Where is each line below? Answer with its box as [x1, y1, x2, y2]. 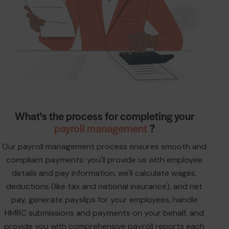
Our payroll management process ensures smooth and [2, 141, 207, 152]
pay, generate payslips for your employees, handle [11, 194, 198, 205]
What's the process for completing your [14, 108, 194, 124]
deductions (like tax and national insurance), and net [6, 180, 202, 192]
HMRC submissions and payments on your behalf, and [5, 207, 204, 218]
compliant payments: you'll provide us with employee [6, 154, 202, 165]
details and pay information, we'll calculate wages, [12, 167, 197, 178]
